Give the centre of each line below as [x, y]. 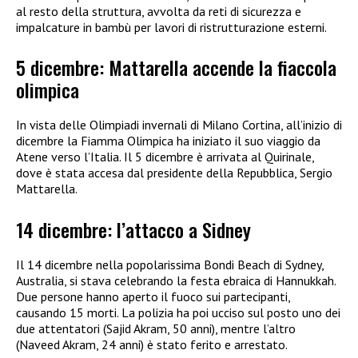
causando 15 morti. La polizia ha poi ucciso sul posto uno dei [178, 312]
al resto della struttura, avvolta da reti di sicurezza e [159, 11]
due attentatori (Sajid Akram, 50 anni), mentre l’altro [156, 328]
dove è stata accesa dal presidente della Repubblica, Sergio [174, 173]
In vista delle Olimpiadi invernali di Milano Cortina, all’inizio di [179, 125]
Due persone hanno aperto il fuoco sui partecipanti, [153, 296]
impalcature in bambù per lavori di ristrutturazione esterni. [171, 27]
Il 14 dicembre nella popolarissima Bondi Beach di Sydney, [170, 264]
